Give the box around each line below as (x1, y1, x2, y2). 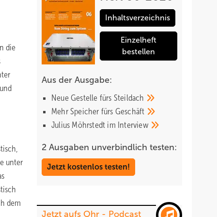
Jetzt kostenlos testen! (47, 163, 130, 171)
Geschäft (115, 107, 147, 116)
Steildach (113, 93, 146, 103)
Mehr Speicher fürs (51, 107, 115, 116)
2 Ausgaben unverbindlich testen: (42, 142, 177, 152)
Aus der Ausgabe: (42, 75, 112, 85)
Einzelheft (121, 36, 156, 44)
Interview (118, 120, 151, 130)
